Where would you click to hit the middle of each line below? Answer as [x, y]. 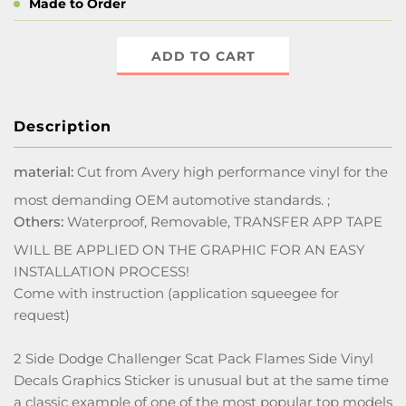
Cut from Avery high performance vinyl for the [231, 172]
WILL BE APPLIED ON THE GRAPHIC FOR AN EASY [189, 250]
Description [63, 126]
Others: [39, 222]
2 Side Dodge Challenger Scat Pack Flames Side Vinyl [193, 358]
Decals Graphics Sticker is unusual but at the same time [201, 380]
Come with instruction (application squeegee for [176, 293]
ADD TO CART [203, 56]
